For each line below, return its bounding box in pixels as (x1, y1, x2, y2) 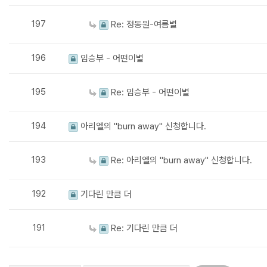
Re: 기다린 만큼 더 (108, 223, 178, 234)
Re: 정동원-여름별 (108, 19, 177, 30)
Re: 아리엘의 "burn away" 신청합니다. (108, 155, 252, 166)
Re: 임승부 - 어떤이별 (108, 87, 190, 98)
